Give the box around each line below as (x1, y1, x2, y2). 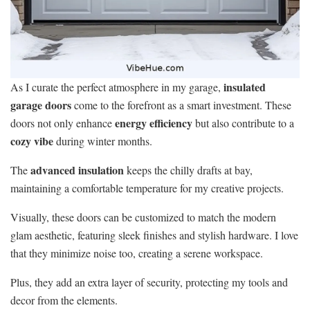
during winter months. (53, 134, 152, 149)
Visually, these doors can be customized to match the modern (10, 210, 276, 225)
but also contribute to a (192, 116, 294, 131)
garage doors (10, 97, 71, 113)
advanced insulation (30, 162, 124, 179)
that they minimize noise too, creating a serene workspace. (10, 246, 263, 261)
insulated (224, 79, 266, 95)
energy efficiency (115, 115, 192, 131)
